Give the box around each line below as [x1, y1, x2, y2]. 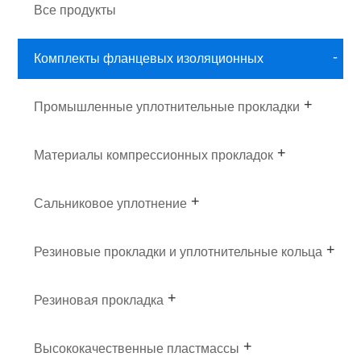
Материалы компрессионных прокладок [34, 147, 274, 162]
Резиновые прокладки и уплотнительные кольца [34, 244, 323, 259]
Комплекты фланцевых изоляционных [34, 51, 264, 65]
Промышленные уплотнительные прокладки [34, 99, 301, 114]
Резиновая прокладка [34, 293, 164, 307]
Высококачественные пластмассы [34, 341, 240, 355]
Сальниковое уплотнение [34, 196, 188, 210]
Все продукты [34, 2, 117, 17]
